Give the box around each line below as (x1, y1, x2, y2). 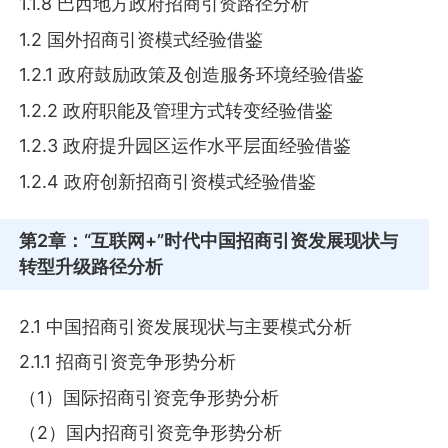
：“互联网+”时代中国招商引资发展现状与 (66, 230, 399, 252)
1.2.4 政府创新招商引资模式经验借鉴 (19, 170, 317, 192)
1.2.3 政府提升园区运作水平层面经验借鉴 (19, 135, 352, 157)
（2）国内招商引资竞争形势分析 (19, 422, 283, 444)
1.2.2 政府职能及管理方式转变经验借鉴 (19, 99, 334, 121)
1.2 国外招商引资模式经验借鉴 (19, 28, 264, 50)
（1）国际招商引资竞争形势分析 (19, 386, 280, 408)
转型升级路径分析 (19, 256, 164, 278)
